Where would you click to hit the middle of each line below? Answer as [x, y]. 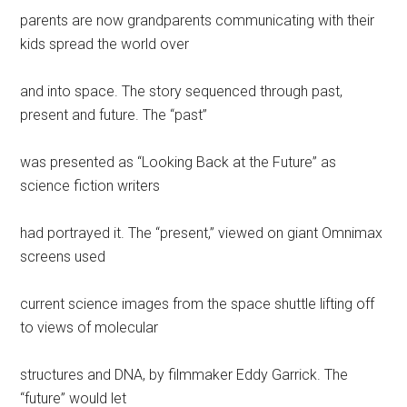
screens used [63, 256]
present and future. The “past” [114, 114]
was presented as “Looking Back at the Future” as [179, 162]
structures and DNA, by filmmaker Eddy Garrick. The [184, 374]
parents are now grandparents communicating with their [198, 20]
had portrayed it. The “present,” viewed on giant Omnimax [202, 233]
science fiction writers [90, 185]
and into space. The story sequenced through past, [182, 91]
